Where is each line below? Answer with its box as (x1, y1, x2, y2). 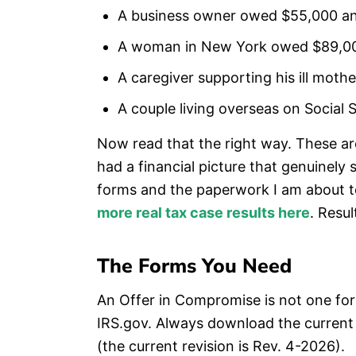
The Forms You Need (97, 253, 292, 280)
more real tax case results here (97, 204, 310, 221)
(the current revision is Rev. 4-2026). (97, 338, 345, 354)
